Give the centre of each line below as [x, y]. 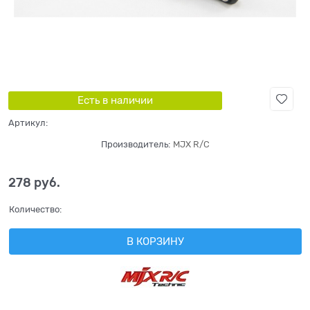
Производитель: [135, 144]
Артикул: [28, 122]
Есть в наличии [115, 100]
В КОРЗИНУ [155, 242]
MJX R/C [191, 144]
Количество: [35, 210]
